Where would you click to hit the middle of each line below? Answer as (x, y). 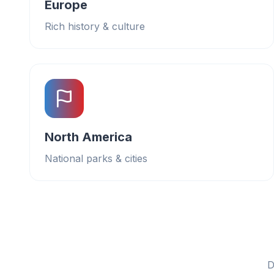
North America (88, 137)
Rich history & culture (95, 26)
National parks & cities (96, 158)
